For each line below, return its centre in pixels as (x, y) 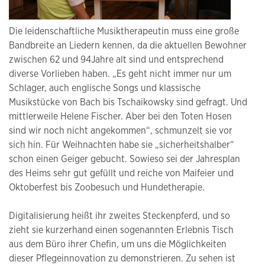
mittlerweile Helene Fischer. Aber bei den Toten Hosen (120, 116)
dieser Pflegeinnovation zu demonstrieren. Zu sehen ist (122, 258)
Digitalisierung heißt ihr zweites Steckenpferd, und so (119, 216)
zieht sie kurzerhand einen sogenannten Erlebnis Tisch (121, 230)
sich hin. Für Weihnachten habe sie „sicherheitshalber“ (122, 145)
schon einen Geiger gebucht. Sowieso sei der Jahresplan (125, 159)
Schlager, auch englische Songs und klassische (105, 88)
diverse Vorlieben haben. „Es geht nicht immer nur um (120, 74)
